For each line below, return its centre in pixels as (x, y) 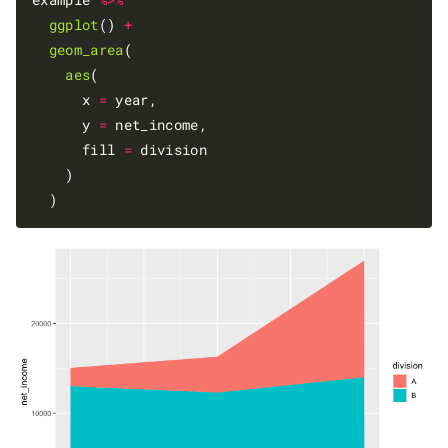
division (169, 150)
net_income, (156, 125)
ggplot (73, 25)
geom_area (86, 50)
